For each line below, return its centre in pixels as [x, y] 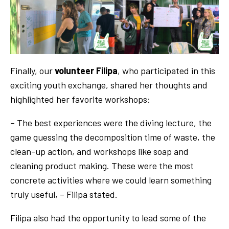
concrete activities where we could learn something [111, 180]
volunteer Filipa [86, 70]
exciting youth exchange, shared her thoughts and [109, 85]
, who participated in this [166, 70]
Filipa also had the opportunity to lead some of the [108, 217]
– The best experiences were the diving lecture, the [111, 122]
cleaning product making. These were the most [102, 165]
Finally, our [32, 70]
